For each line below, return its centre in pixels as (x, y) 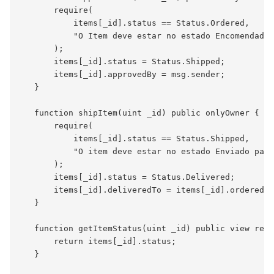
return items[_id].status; (98, 242)
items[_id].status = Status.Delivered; (127, 177)
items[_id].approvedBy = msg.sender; (122, 75)
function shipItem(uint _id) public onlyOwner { (139, 113)
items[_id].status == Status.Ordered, (135, 23)
